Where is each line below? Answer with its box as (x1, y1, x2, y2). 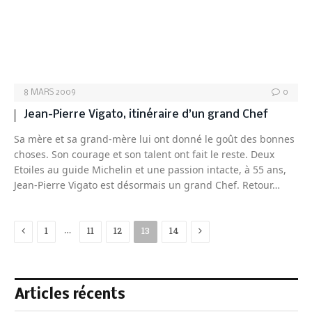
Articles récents (15, 288, 125, 303)
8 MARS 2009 (24, 88, 76, 97)
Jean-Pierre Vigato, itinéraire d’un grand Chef (24, 109, 268, 121)
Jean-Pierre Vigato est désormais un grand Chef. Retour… (14, 178, 280, 192)
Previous (24, 224, 70, 239)
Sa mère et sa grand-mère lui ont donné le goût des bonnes (14, 132, 295, 146)
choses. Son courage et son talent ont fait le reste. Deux (14, 148, 274, 162)
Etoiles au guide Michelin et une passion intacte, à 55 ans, (14, 163, 286, 177)
